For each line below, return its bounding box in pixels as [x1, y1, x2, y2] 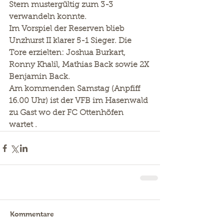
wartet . [9, 121, 37, 129]
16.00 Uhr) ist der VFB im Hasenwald [9, 97, 150, 105]
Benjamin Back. [9, 73, 70, 81]
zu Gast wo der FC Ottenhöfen [9, 109, 125, 117]
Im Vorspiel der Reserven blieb [9, 25, 126, 33]
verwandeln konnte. [9, 13, 86, 21]
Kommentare [10, 210, 54, 218]
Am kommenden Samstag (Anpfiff [9, 85, 142, 93]
